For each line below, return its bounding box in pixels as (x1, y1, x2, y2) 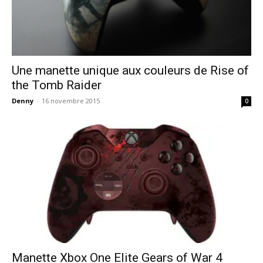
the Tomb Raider (12, 78, 102, 93)
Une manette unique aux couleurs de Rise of (12, 63, 249, 78)
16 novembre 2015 (42, 96, 100, 106)
